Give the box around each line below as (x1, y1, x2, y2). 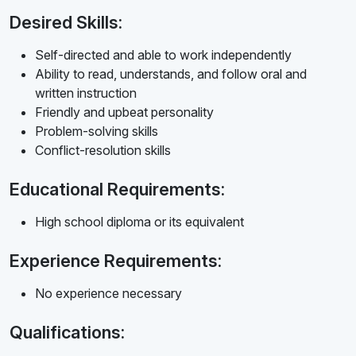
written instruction (35, 85, 137, 102)
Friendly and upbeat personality (35, 104, 214, 121)
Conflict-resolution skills (35, 142, 171, 159)
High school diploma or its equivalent (35, 214, 244, 230)
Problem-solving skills (35, 123, 158, 140)
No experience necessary (35, 285, 182, 302)
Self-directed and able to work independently (35, 47, 292, 64)
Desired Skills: (10, 12, 122, 33)
